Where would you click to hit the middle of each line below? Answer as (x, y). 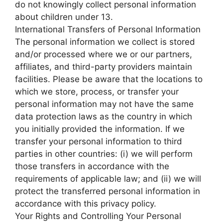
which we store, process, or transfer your (97, 92)
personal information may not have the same (104, 104)
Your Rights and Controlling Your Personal (98, 216)
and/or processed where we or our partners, (104, 55)
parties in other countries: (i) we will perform (104, 154)
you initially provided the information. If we (100, 129)
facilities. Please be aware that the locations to (109, 79)
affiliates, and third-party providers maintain (104, 67)
